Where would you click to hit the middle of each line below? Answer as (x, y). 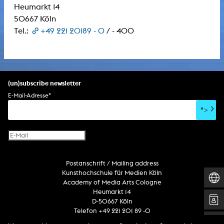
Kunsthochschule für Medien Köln (112, 172)
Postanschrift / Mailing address (112, 163)
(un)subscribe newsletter (44, 83)
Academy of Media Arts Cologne (112, 182)
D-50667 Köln (112, 201)
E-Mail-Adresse (28, 95)
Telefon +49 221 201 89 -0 (112, 210)
